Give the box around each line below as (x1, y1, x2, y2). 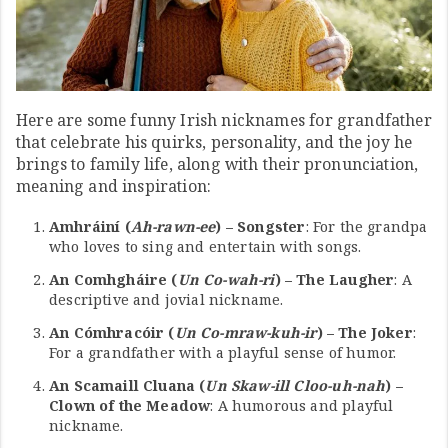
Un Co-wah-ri (177, 269, 275, 289)
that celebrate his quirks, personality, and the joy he (16, 131, 413, 154)
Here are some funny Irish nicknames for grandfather (16, 109, 432, 132)
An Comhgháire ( (49, 269, 178, 289)
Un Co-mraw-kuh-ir (174, 322, 317, 342)
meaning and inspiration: (16, 175, 212, 198)
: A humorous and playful (210, 395, 394, 415)
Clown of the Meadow (49, 395, 211, 415)
